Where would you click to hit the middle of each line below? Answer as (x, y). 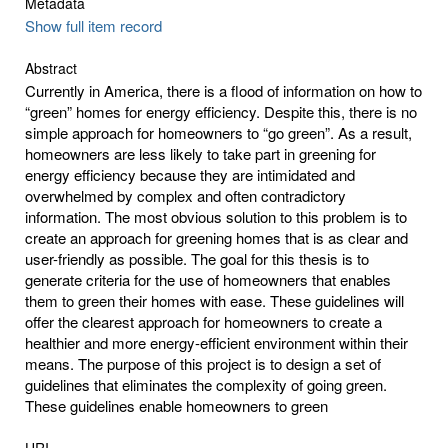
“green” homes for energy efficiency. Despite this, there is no (221, 111)
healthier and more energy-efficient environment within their (216, 342)
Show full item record (93, 25)
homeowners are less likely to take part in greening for (200, 153)
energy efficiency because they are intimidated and (190, 174)
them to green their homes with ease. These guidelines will (214, 300)
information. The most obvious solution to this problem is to (216, 216)
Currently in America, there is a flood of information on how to (223, 90)
